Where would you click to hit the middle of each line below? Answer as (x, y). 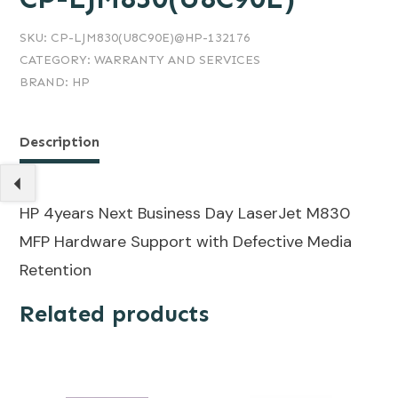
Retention (56, 271)
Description (60, 142)
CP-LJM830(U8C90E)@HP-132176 (151, 38)
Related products (114, 314)
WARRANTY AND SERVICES (177, 60)
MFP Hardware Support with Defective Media (186, 242)
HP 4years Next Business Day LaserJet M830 (185, 214)
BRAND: (46, 83)
